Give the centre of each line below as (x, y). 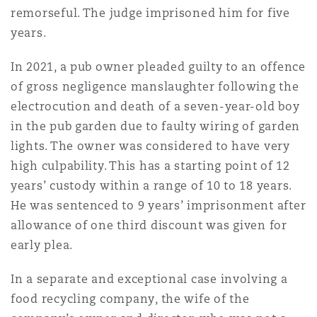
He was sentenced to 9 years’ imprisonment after (158, 206)
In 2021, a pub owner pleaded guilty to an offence (158, 67)
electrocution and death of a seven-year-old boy (155, 106)
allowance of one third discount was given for (149, 225)
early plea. (42, 245)
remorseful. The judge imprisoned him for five (150, 13)
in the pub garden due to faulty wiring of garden (156, 126)
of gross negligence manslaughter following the (155, 87)
